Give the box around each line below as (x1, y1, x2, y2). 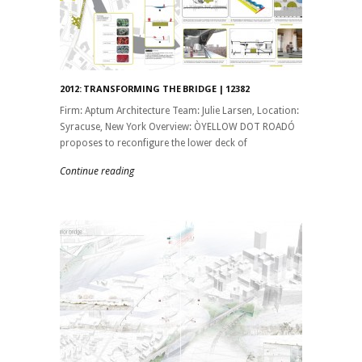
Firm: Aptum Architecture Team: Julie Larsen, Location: (60, 104, 299, 116)
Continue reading (60, 163, 134, 178)
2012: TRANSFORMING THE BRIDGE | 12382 (60, 82, 250, 95)
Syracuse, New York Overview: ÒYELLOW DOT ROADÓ (60, 120, 295, 133)
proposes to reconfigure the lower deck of (60, 137, 247, 149)
